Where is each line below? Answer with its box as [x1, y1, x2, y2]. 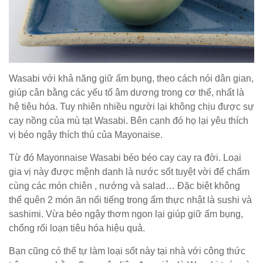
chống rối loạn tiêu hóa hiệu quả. [9, 222, 145, 233]
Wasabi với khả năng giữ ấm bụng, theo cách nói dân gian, [9, 73, 254, 83]
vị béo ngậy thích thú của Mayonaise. [9, 129, 163, 140]
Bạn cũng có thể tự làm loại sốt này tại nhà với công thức [9, 245, 245, 256]
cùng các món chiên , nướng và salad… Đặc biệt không [9, 180, 240, 191]
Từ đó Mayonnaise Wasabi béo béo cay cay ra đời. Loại [9, 152, 241, 163]
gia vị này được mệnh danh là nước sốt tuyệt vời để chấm [9, 166, 249, 177]
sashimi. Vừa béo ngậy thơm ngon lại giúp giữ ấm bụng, [9, 208, 243, 219]
